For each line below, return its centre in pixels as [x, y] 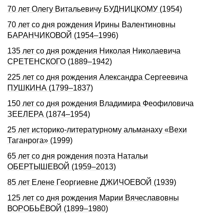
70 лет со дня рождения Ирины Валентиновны [91, 25]
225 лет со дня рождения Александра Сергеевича [98, 77]
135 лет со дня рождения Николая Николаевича [94, 51]
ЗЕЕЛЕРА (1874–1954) [49, 114]
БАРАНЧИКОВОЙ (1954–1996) [63, 35]
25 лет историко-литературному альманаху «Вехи [97, 130]
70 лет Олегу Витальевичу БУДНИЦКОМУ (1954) [95, 9]
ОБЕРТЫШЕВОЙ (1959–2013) [62, 167]
